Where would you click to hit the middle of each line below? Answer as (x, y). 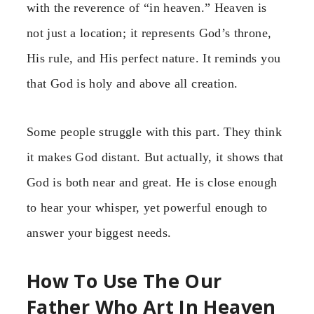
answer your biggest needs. (99, 232)
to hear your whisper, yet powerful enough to (147, 207)
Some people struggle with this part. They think (154, 131)
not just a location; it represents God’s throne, (149, 33)
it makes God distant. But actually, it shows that (155, 157)
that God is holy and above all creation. (132, 84)
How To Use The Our (124, 281)
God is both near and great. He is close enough (152, 182)
